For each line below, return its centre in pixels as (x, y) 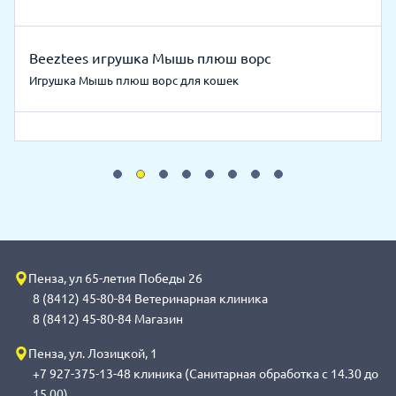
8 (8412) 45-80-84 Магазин (108, 319)
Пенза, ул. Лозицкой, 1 (93, 353)
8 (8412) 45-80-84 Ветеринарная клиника (150, 298)
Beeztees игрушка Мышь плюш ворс (150, 58)
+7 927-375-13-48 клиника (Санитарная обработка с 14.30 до (206, 373)
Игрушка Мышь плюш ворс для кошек (134, 80)
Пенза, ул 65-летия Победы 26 (115, 278)
